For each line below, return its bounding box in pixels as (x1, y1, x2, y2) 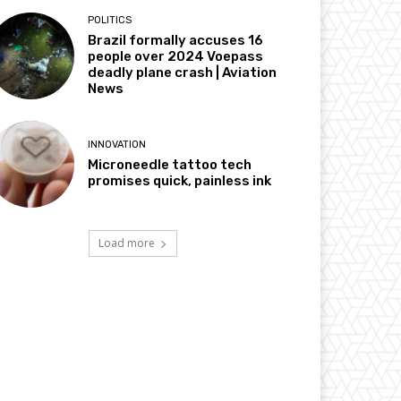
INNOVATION (88, 139, 147, 151)
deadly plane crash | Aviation (88, 64, 277, 81)
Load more (98, 235, 155, 252)
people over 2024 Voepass (88, 47, 264, 64)
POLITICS (88, 13, 132, 26)
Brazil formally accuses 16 (88, 31, 264, 48)
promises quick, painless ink (88, 173, 272, 190)
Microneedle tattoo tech (88, 157, 252, 174)
